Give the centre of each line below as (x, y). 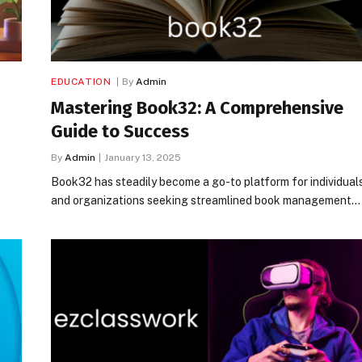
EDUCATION (81, 81)
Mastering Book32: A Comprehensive (197, 107)
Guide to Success (120, 131)
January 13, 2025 (143, 157)
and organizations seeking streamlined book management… (206, 200)
